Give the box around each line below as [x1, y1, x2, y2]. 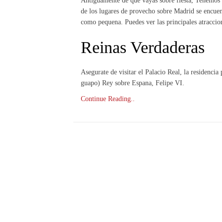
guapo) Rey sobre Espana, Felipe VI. [80, 79, 184, 87]
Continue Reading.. [80, 95, 135, 103]
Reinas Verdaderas [80, 38, 205, 56]
